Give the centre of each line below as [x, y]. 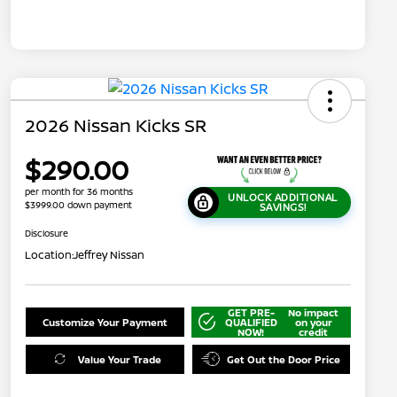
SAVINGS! [283, 207]
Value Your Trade [119, 359]
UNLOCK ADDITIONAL [283, 198]
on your [313, 322]
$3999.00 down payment [78, 205]
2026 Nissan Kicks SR [116, 126]
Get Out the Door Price [284, 359]
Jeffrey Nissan [109, 254]
